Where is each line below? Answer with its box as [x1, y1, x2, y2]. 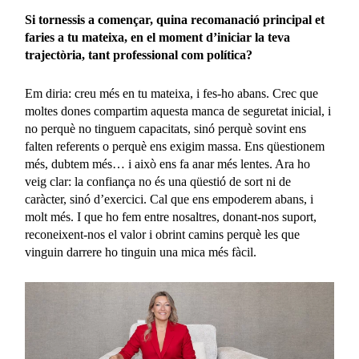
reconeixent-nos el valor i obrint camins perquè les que [25, 227, 301, 241]
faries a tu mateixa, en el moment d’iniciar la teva [25, 30, 291, 44]
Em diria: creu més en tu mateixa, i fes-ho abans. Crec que [25, 86, 319, 100]
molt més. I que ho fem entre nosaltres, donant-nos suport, [25, 209, 317, 224]
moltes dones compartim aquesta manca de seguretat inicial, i [25, 103, 332, 118]
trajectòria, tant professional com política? [25, 47, 253, 62]
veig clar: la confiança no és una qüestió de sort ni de [25, 174, 292, 188]
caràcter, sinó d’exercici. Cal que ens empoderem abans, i [25, 192, 314, 206]
